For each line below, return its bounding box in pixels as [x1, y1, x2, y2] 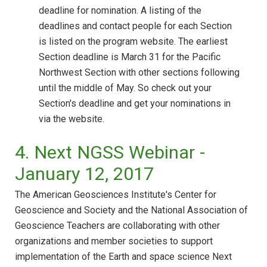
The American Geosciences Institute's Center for [15, 188, 216, 200]
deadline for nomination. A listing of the [39, 4, 201, 16]
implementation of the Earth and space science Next [15, 250, 232, 262]
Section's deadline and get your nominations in [39, 97, 231, 109]
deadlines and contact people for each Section [39, 20, 232, 32]
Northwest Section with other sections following [39, 66, 240, 78]
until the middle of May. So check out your [39, 82, 212, 94]
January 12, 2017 [15, 163, 154, 184]
